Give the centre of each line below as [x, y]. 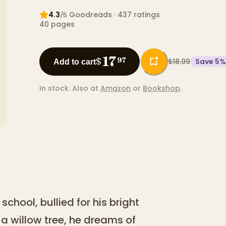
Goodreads [91, 15]
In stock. [55, 89]
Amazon [116, 89]
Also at [85, 89]
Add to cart [75, 62]
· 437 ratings [136, 15]
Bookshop [161, 89]
